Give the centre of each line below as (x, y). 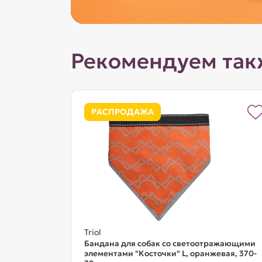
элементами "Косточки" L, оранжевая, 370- (170, 254)
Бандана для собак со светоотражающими (170, 244)
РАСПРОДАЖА (122, 112)
